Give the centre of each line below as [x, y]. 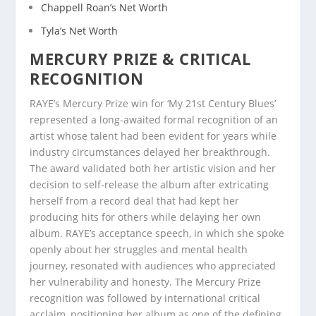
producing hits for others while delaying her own [146, 217]
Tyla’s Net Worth [80, 30]
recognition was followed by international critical [145, 298]
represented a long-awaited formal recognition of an [154, 119]
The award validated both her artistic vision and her [153, 168]
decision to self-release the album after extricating [150, 184]
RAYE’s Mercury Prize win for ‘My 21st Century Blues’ [153, 103]
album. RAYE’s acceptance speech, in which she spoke [157, 233]
